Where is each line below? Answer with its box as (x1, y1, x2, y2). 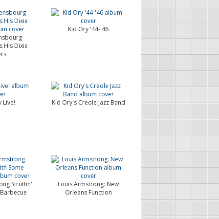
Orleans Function (65, 188, 112, 197)
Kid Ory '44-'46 (68, 25, 109, 33)
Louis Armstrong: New (58, 180, 119, 188)
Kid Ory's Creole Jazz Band (51, 98, 125, 107)
